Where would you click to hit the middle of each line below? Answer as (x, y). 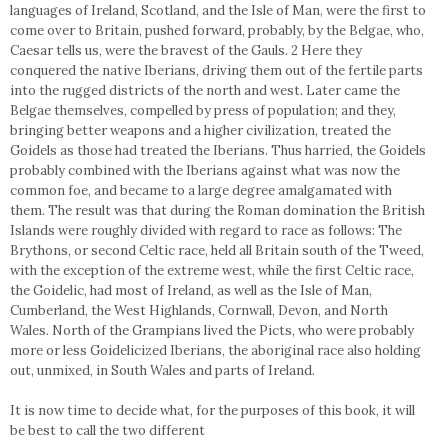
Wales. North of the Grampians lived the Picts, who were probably (212, 330)
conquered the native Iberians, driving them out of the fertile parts (216, 70)
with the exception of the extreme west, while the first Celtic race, (212, 270)
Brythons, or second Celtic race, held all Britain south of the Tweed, (217, 250)
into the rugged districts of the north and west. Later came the (205, 90)
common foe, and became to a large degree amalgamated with (201, 190)
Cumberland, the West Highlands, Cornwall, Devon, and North (199, 310)
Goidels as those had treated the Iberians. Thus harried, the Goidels (218, 150)
